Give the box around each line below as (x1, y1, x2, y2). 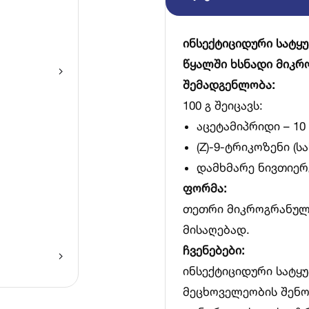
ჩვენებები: (183, 243, 245, 257)
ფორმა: (183, 181, 227, 195)
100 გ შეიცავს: (183, 98, 263, 112)
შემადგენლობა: (183, 77, 275, 92)
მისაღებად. (183, 222, 250, 237)
